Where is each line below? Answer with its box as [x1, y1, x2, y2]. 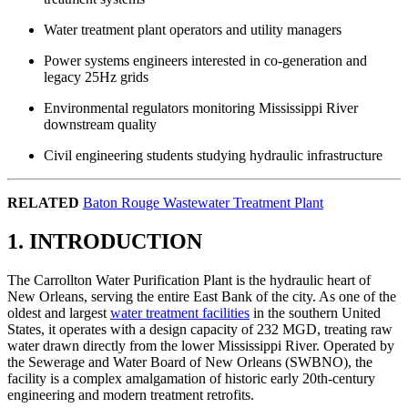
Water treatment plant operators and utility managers [44, 22, 342, 38]
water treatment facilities [110, 305, 250, 321]
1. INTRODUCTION [7, 229, 202, 254]
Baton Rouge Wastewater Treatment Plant [83, 195, 323, 211]
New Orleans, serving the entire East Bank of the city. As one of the [7, 289, 396, 305]
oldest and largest [7, 305, 110, 321]
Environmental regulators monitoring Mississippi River [44, 100, 358, 117]
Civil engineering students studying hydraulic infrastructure [44, 148, 382, 164]
